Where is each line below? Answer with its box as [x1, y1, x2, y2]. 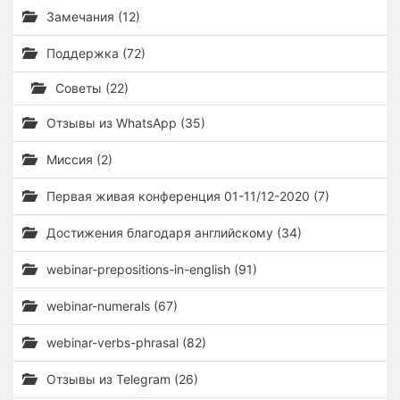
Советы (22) [52, 80, 129, 96]
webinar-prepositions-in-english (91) [43, 262, 257, 277]
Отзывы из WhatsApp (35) [43, 115, 205, 130]
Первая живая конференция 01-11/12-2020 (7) [43, 188, 329, 204]
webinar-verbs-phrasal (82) [43, 335, 206, 350]
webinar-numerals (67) [43, 298, 178, 313]
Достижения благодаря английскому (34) [43, 225, 302, 240]
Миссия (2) [43, 152, 112, 167]
